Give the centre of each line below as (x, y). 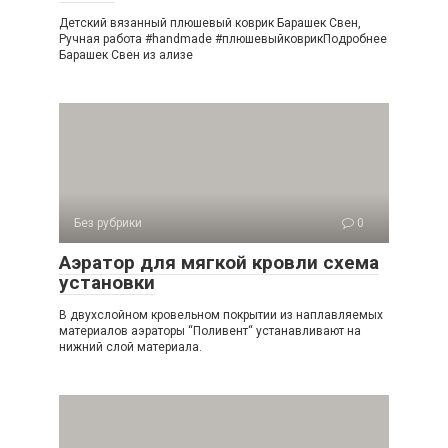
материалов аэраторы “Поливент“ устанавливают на (210, 331)
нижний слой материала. (130, 347)
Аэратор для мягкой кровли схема (219, 262)
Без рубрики (108, 223)
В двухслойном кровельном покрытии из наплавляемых (221, 315)
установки (107, 282)
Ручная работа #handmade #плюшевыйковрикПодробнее (223, 39)
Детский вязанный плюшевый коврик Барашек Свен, (210, 23)
